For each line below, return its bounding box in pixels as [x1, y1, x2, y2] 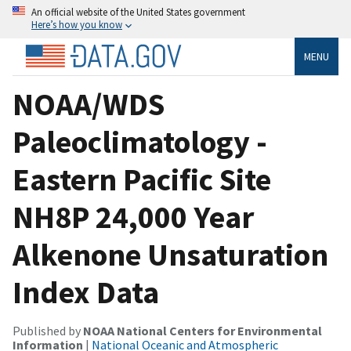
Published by [13, 322, 83, 338]
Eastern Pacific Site [13, 159, 271, 199]
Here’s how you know [31, 18, 122, 31]
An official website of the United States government [31, 5, 245, 18]
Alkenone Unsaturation [13, 234, 328, 274]
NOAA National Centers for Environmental [83, 322, 322, 338]
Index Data [13, 272, 159, 312]
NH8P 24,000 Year [13, 197, 254, 237]
